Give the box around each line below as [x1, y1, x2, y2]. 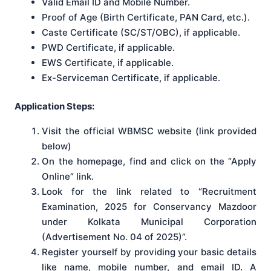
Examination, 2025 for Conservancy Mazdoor [42, 201, 256, 213]
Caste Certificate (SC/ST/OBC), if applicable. [42, 26, 240, 38]
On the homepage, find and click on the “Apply [42, 155, 256, 168]
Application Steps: [15, 100, 94, 113]
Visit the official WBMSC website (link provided [42, 125, 256, 137]
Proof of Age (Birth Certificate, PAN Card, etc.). [42, 11, 250, 23]
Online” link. [42, 171, 94, 183]
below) [42, 140, 71, 152]
